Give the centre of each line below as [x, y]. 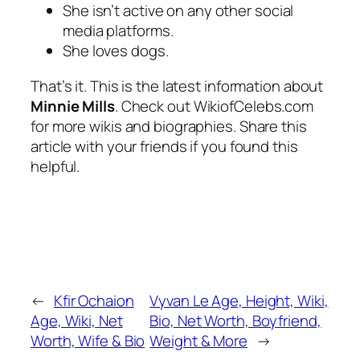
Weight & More [198, 341]
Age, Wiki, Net [77, 321]
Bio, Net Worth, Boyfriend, [235, 321]
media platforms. [118, 31]
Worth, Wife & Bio [88, 341]
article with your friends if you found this [164, 146]
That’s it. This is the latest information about [177, 86]
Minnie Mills [73, 106]
